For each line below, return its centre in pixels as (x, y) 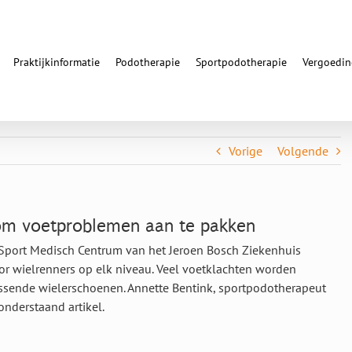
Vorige (246, 151)
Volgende (303, 151)
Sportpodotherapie (241, 62)
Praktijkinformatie (57, 62)
